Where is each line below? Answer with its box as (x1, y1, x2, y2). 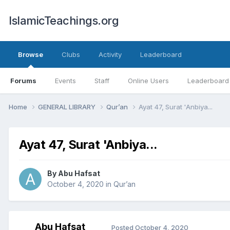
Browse (18, 50, 43, 59)
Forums (10, 76, 36, 85)
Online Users (128, 76, 169, 85)
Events (55, 76, 76, 85)
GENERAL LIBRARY (38, 102, 97, 111)
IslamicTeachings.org (9, 14, 119, 27)
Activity (99, 50, 122, 59)
